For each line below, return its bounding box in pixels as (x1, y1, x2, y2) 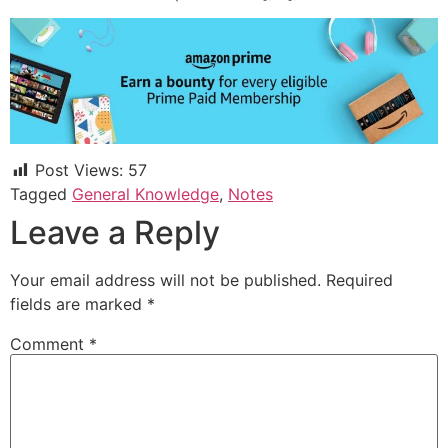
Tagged (10, 183, 72, 204)
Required (326, 269, 393, 290)
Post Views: (35, 159, 123, 180)
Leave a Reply (10, 212, 220, 252)
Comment (10, 333, 89, 354)
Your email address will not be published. (10, 269, 321, 290)
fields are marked (10, 293, 147, 314)
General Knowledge (72, 183, 219, 204)
